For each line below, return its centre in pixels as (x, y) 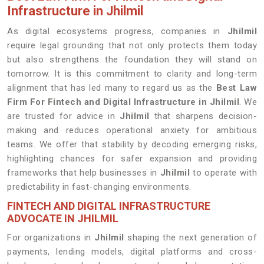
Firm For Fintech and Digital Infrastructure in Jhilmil (123, 102)
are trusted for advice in (64, 116)
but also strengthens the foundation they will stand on (132, 60)
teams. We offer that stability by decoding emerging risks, (132, 144)
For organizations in (51, 237)
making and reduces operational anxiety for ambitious (132, 130)
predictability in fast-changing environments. (99, 187)
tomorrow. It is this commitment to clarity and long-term (132, 74)
